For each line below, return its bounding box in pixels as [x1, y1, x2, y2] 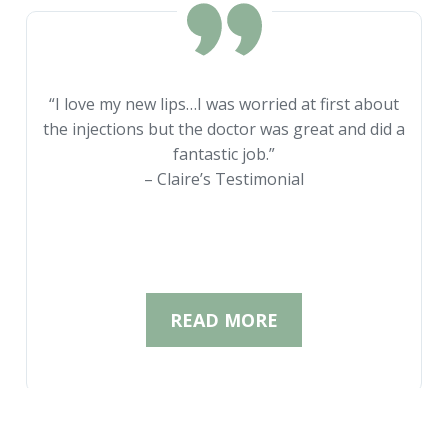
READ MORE [170, 308, 278, 332]
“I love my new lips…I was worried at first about [49, 93, 399, 115]
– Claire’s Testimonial [144, 168, 304, 190]
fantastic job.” [173, 143, 275, 165]
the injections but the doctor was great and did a [43, 118, 405, 140]
